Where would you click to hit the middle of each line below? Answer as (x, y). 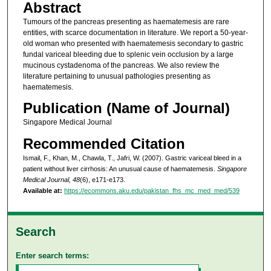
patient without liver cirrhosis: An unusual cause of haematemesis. (120, 168)
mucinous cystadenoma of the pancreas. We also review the (121, 65)
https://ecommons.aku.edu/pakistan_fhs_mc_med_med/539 (152, 190)
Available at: (42, 190)
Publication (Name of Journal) (126, 108)
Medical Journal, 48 (51, 179)
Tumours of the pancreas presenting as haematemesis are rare (126, 21)
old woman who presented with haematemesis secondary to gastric (133, 43)
